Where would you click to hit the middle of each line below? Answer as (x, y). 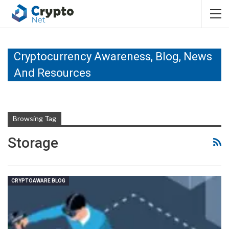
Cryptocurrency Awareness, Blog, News (113, 56)
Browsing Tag (35, 118)
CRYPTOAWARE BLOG (38, 180)
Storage (33, 143)
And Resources (52, 73)
